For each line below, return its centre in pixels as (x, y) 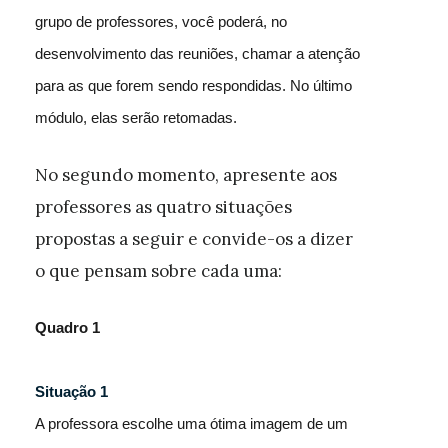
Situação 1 (71, 391)
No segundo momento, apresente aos (186, 175)
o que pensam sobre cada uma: (158, 271)
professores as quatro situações (163, 207)
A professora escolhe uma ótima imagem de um (191, 423)
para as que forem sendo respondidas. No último (193, 85)
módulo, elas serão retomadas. (136, 117)
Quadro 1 (67, 327)
